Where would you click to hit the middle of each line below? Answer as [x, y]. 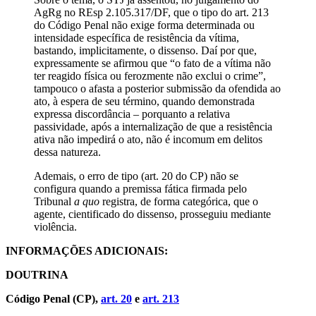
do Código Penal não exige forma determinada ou [144, 25]
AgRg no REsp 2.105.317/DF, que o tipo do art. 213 [151, 12]
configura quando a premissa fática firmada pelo [140, 188]
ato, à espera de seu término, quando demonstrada [144, 101]
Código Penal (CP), [53, 298]
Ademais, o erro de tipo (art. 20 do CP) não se [136, 176]
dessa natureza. [67, 152]
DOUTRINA [37, 274]
